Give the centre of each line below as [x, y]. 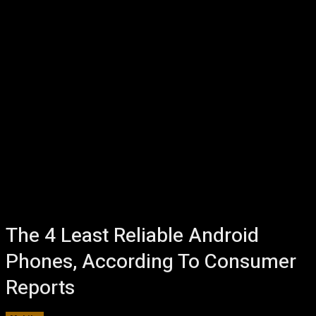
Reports [40, 288]
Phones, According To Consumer [151, 262]
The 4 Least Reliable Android [132, 236]
